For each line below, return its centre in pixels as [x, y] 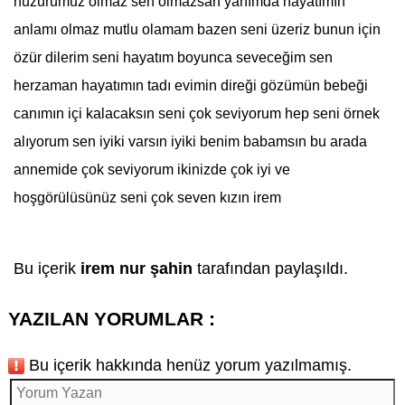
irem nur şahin [138, 268]
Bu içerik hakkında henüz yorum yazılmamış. [188, 365]
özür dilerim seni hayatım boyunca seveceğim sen [173, 58]
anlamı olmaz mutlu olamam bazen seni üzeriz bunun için [197, 30]
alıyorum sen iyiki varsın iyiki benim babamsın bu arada [190, 142]
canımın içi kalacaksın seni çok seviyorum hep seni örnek [196, 114]
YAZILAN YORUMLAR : [111, 319]
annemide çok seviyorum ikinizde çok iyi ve [151, 170]
